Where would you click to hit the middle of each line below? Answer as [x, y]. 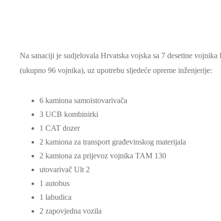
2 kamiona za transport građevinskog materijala [113, 142]
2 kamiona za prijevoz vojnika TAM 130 [103, 155]
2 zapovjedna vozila [71, 211]
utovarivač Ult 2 [65, 169]
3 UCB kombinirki [69, 114]
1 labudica [55, 197]
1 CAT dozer [60, 128]
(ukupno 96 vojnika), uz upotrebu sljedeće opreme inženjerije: [116, 70]
